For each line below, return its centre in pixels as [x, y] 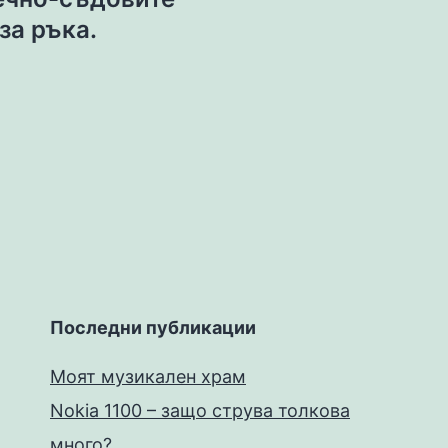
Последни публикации [153, 327]
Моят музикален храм [148, 376]
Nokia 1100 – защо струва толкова [200, 410]
